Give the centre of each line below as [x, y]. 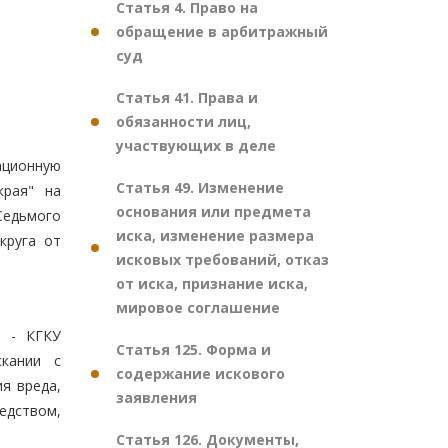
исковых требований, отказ [222, 259]
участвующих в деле [196, 145]
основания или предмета [213, 211]
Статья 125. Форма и [193, 349]
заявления [156, 397]
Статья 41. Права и [187, 97]
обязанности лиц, [183, 121]
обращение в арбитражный [222, 31]
